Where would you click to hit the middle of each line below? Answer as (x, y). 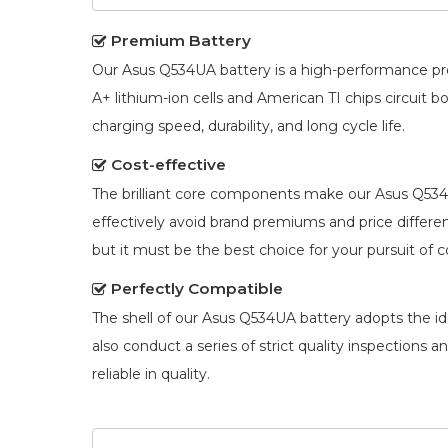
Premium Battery (181, 40)
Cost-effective (168, 164)
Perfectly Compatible (197, 288)
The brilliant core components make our (233, 193)
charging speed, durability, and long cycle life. (248, 125)
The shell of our (147, 317)
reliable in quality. (151, 373)
